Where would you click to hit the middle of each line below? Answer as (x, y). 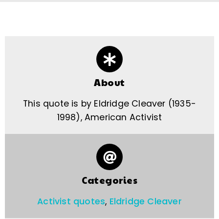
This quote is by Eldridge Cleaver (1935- (109, 104)
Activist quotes (71, 202)
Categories (109, 180)
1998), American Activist (109, 118)
